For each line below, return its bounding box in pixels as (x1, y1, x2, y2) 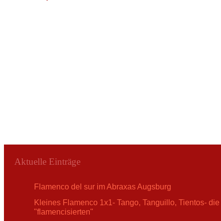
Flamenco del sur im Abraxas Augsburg (34, 183, 171, 191)
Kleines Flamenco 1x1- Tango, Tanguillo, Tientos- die (34, 198, 220, 207)
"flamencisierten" (34, 208, 93, 217)
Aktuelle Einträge (14, 156, 80, 167)
